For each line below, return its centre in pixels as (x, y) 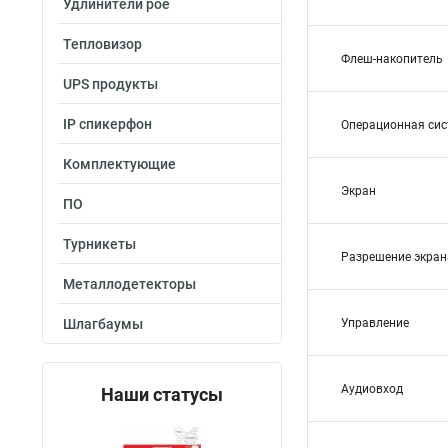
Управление (375, 323)
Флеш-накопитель (392, 59)
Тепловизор (102, 44)
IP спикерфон (107, 124)
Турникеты (99, 244)
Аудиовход (372, 389)
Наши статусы (162, 394)
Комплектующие (119, 164)
